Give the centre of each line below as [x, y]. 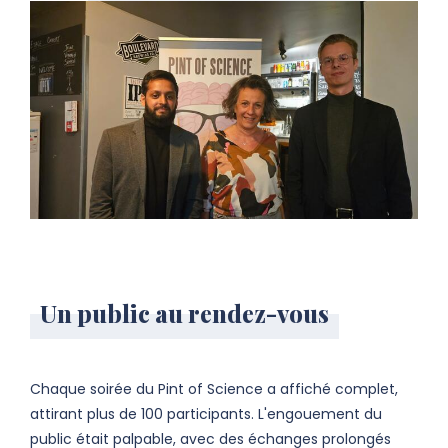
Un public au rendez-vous [184, 313]
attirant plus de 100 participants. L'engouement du [206, 414]
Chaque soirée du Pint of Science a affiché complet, [214, 389]
